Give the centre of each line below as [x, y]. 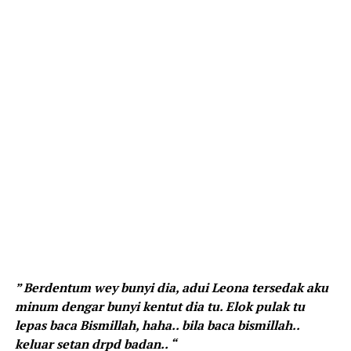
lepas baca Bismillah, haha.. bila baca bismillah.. [157, 325]
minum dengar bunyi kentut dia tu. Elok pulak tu [159, 306]
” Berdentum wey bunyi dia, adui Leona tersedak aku [171, 287]
